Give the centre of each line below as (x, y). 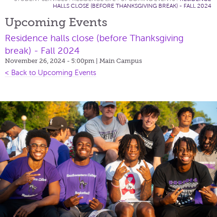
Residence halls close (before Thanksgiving (94, 38)
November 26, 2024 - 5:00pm (50, 61)
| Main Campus (119, 61)
